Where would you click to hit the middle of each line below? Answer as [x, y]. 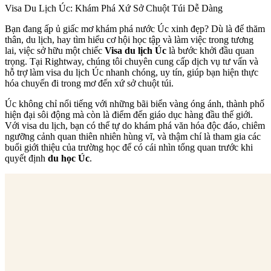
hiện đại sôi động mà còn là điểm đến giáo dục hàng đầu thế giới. [129, 114]
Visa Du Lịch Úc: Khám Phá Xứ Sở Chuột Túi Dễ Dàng [114, 8]
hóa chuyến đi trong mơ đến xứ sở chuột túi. [89, 83]
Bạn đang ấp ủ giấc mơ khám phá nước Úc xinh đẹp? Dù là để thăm [135, 28]
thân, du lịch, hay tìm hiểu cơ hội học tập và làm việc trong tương [129, 39]
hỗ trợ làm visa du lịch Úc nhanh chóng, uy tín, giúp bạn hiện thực [132, 72]
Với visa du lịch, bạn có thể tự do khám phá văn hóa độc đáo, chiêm [135, 125]
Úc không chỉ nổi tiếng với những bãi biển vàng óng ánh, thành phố [135, 103]
